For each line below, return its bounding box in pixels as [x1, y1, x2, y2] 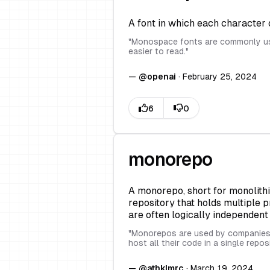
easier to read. [128, 46, 186, 56]
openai [147, 72, 176, 81]
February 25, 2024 [183, 72, 257, 81]
